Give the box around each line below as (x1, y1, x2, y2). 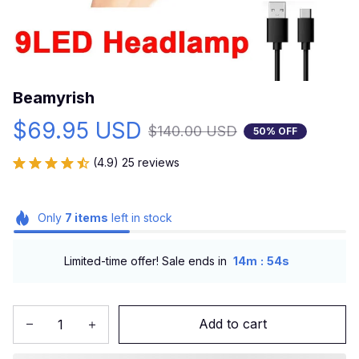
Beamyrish (13, 88, 95, 107)
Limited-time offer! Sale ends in (64, 254, 227, 268)
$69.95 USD (13, 117, 142, 144)
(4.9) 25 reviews (93, 155, 179, 169)
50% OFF (253, 124, 297, 137)
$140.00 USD (148, 123, 237, 139)
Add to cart (198, 316, 267, 333)
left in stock (107, 211, 172, 224)
